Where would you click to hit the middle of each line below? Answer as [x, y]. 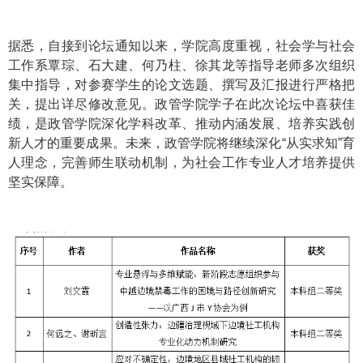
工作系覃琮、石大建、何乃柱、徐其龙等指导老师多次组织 [181, 65]
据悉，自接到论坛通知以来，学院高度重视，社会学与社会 [181, 45]
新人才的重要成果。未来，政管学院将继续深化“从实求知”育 [181, 143]
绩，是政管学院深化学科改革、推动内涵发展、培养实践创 [181, 123]
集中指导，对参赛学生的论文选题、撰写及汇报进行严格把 [181, 84]
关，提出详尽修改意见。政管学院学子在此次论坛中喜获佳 [181, 104]
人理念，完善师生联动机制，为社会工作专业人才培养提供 [181, 162]
